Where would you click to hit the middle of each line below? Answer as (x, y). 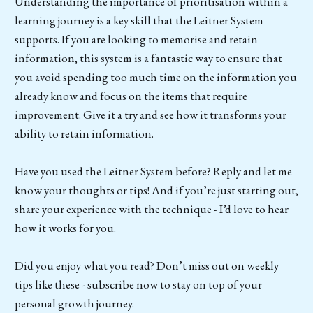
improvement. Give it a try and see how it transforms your (150, 115)
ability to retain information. (84, 134)
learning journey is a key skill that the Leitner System (139, 21)
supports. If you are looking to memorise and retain (136, 39)
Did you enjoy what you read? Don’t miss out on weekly (146, 266)
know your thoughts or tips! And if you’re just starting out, (156, 190)
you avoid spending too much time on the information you (155, 77)
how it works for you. (65, 228)
